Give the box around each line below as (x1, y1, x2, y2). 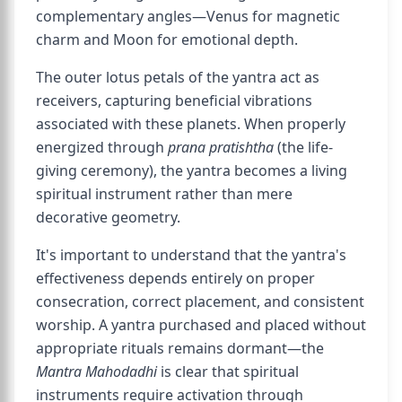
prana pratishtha (168, 137, 274, 157)
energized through (36, 137, 168, 157)
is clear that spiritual (157, 362, 299, 381)
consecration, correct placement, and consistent (36, 292, 364, 311)
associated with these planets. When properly (36, 114, 345, 134)
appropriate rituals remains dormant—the (36, 338, 324, 358)
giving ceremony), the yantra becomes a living (36, 161, 347, 180)
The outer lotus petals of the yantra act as (36, 67, 319, 87)
